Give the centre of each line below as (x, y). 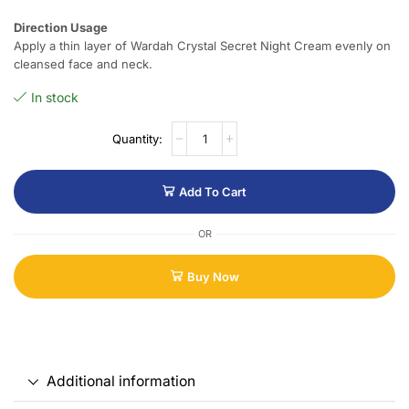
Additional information (121, 382)
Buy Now (213, 277)
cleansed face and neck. (83, 64)
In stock (55, 98)
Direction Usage (61, 28)
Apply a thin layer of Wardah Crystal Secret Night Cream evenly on (202, 46)
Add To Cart (213, 192)
